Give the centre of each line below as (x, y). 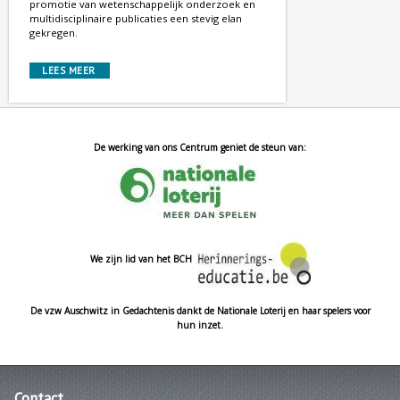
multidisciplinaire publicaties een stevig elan (136, 18)
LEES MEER (69, 70)
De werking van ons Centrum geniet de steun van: (200, 147)
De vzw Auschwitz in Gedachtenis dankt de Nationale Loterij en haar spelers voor (200, 310)
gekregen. (54, 32)
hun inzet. (200, 325)
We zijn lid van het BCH (143, 258)
